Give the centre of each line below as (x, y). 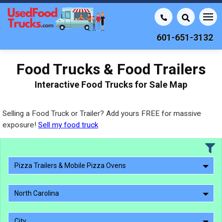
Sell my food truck (68, 125)
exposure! (20, 125)
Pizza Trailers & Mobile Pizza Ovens (70, 166)
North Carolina (37, 193)
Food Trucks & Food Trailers (111, 69)
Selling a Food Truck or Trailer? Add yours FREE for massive (102, 113)
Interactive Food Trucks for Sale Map (111, 84)
